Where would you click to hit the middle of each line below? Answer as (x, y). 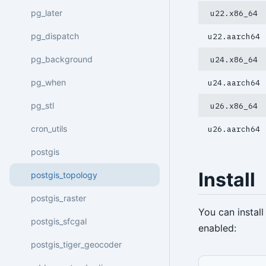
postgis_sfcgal (59, 221)
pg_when (48, 82)
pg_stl (42, 105)
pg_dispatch (55, 36)
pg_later (47, 12)
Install (227, 179)
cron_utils (49, 128)
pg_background (62, 59)
